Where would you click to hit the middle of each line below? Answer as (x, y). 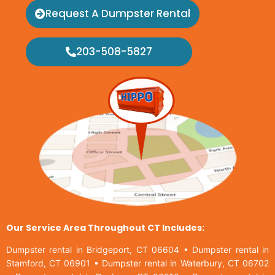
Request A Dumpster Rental (118, 14)
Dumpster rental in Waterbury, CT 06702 (185, 263)
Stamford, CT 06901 (48, 263)
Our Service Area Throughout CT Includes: (105, 228)
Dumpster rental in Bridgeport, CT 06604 (93, 250)
